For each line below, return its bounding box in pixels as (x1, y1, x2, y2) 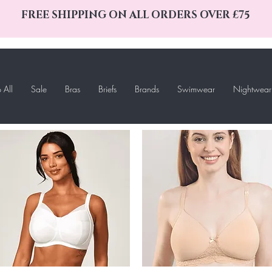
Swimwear (177, 83, 215, 95)
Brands (135, 83, 159, 95)
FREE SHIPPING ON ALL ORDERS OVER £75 (21, 8, 251, 22)
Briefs (98, 83, 117, 95)
